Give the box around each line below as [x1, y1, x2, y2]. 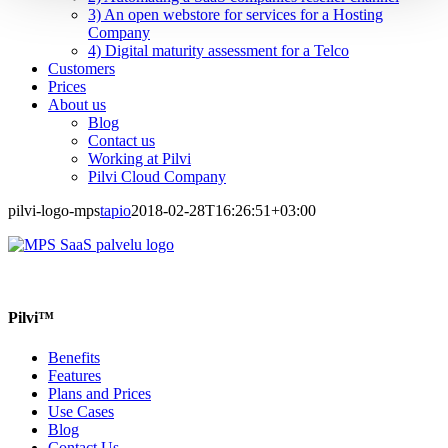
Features [48, 366, 101, 384]
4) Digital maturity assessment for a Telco [88, 42, 349, 59]
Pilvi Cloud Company [88, 168, 226, 185]
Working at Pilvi [88, 150, 191, 167]
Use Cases [48, 402, 114, 420]
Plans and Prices [48, 384, 151, 402]
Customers [48, 60, 115, 77]
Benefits [48, 348, 100, 366]
